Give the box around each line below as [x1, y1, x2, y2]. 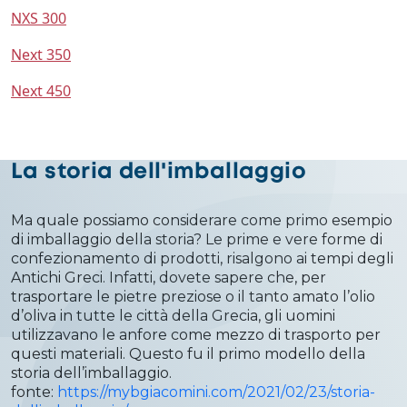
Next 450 [11, 80, 71, 101]
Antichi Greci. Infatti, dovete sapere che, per [11, 268, 326, 286]
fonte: [11, 382, 57, 401]
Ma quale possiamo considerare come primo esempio [11, 211, 392, 229]
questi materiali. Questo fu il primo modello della [11, 344, 365, 362]
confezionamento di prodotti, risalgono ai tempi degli [11, 249, 393, 267]
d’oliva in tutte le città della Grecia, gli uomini [11, 306, 335, 324]
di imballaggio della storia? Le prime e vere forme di [11, 230, 382, 248]
